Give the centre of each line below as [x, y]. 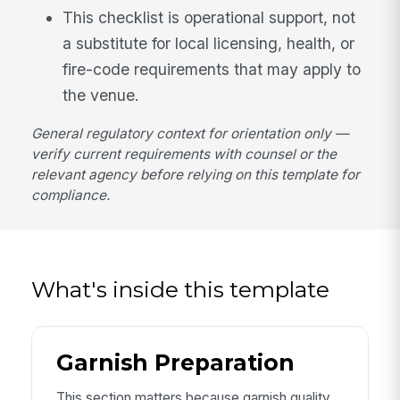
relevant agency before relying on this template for [196, 175]
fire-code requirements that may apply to [212, 69]
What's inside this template [181, 289]
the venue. [101, 95]
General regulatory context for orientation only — [190, 134]
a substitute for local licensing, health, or [209, 43]
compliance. [71, 196]
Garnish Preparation [175, 363]
